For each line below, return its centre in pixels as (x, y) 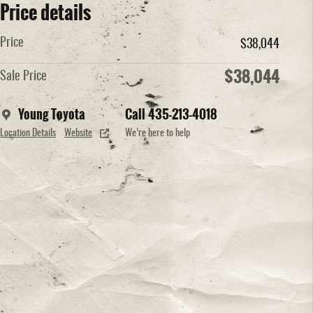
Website (78, 133)
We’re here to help (158, 133)
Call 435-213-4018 (171, 114)
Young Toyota (52, 114)
